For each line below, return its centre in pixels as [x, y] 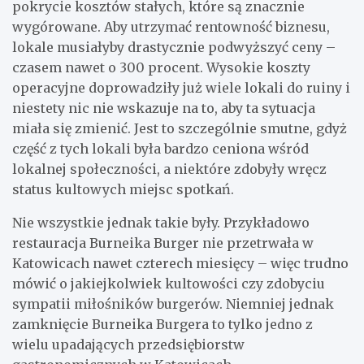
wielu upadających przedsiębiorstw [128, 344]
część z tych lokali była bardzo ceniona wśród [160, 148]
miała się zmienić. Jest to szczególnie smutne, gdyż [180, 128]
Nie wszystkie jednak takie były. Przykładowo [161, 222]
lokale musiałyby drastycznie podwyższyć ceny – [174, 47]
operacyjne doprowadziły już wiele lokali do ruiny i [181, 87]
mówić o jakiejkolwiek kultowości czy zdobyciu [169, 283]
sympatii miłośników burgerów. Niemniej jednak [173, 303]
